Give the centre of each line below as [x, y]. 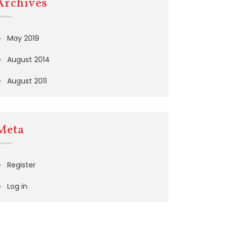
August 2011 [27, 81]
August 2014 [29, 60]
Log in [18, 186]
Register [22, 165]
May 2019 [23, 38]
